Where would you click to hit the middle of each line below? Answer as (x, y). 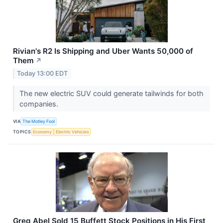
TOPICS (22, 132)
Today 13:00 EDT (43, 73)
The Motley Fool (39, 121)
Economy (43, 132)
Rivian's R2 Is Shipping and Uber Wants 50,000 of (103, 51)
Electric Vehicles (72, 132)
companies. (40, 104)
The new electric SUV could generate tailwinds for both (111, 93)
